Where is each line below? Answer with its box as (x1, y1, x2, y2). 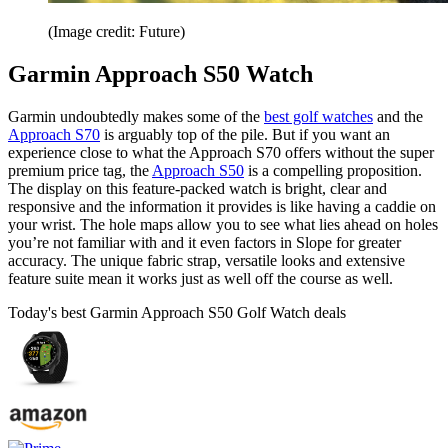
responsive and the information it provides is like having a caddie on (8, 197, 436, 215)
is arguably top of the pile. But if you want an (100, 125, 390, 143)
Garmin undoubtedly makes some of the (8, 107, 264, 125)
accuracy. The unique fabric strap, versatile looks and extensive (8, 251, 405, 269)
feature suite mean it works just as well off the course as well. (8, 269, 393, 287)
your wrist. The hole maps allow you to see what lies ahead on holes (8, 215, 438, 233)
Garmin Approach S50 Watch (8, 61, 313, 87)
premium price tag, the (8, 161, 152, 179)
